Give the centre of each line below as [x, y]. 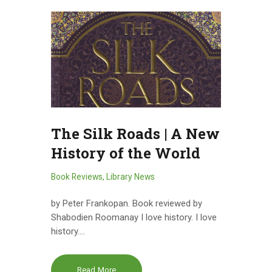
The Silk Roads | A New [135, 133]
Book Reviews [77, 177]
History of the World [126, 153]
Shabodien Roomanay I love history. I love [134, 217]
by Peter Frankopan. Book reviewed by [127, 203]
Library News [131, 177]
